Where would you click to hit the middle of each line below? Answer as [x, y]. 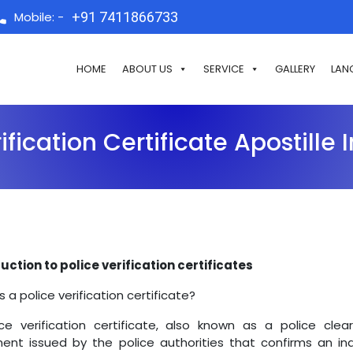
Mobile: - [39, 17]
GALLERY [295, 69]
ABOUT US [147, 69]
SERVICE [224, 69]
